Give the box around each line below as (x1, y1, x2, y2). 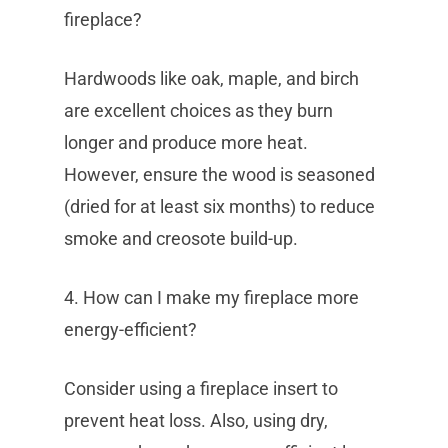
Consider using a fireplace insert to (64, 378, 338, 399)
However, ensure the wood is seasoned (64, 164, 375, 185)
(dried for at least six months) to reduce (64, 196, 375, 217)
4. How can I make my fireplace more (64, 287, 359, 308)
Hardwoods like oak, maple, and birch (64, 68, 359, 89)
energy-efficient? (64, 319, 197, 340)
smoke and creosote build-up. (64, 228, 298, 249)
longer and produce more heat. (64, 132, 308, 153)
